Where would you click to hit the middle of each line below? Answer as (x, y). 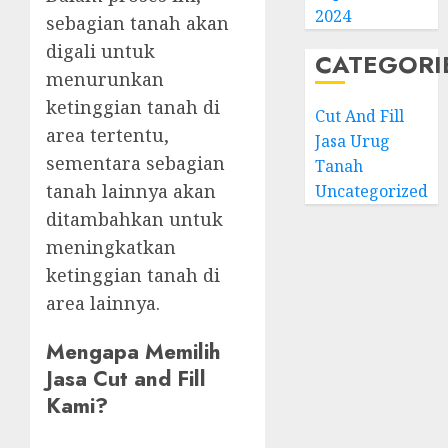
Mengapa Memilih (133, 352)
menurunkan (105, 79)
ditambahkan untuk (134, 219)
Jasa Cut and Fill (126, 379)
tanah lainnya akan (131, 191)
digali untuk (100, 51)
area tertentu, (107, 135)
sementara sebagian (135, 163)
